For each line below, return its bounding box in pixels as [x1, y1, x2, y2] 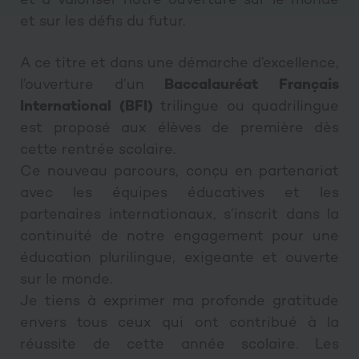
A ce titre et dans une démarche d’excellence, [20, 56, 339, 72]
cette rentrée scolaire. [20, 143, 175, 159]
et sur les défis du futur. [20, 14, 185, 30]
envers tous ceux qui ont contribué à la [20, 316, 339, 332]
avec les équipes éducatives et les [20, 186, 339, 202]
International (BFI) [20, 99, 153, 115]
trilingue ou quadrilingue [152, 99, 339, 115]
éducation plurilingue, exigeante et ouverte [20, 251, 339, 267]
